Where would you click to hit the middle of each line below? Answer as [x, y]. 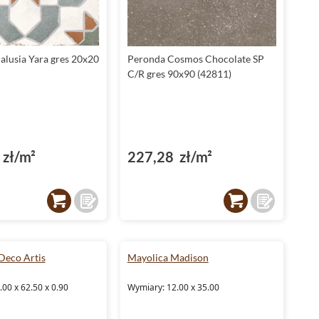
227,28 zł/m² [169, 157]
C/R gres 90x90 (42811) [179, 74]
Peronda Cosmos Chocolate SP [195, 59]
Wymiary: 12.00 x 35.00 [173, 287]
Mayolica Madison [168, 257]
